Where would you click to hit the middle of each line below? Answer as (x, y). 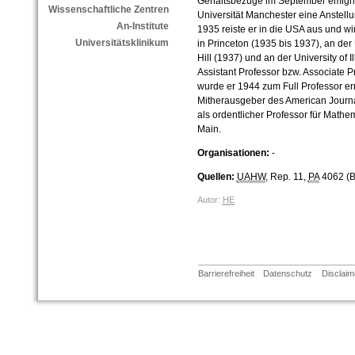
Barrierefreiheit (226, 274)
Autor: (210, 200)
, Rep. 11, (286, 177)
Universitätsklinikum (122, 43)
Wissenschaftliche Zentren (108, 10)
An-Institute (142, 27)
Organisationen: (233, 153)
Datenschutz (288, 274)
